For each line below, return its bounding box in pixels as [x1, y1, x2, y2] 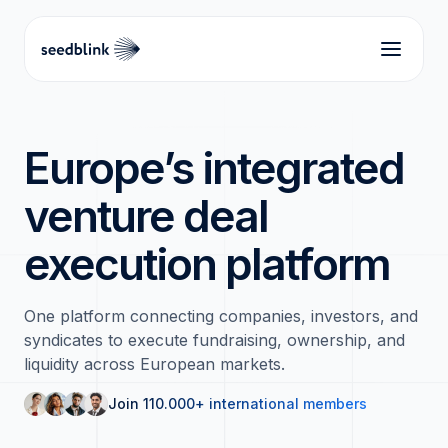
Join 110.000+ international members [108, 395, 367, 412]
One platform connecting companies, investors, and [24, 306, 418, 326]
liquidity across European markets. [24, 354, 285, 374]
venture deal [24, 189, 268, 243]
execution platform [24, 237, 390, 291]
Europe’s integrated [24, 141, 404, 195]
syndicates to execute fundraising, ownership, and [24, 330, 405, 350]
